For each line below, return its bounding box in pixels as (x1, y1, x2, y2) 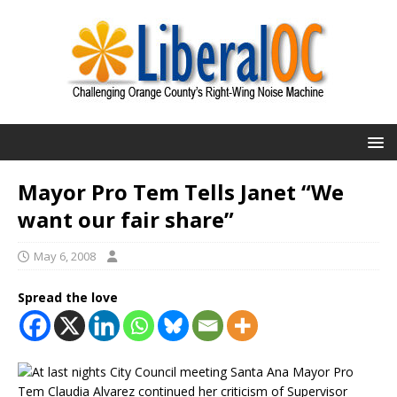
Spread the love (18, 289, 118, 306)
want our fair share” (18, 205, 234, 234)
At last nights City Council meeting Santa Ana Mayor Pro (32, 363, 354, 380)
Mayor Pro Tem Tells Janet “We (18, 177, 344, 206)
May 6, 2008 (34, 248, 96, 264)
